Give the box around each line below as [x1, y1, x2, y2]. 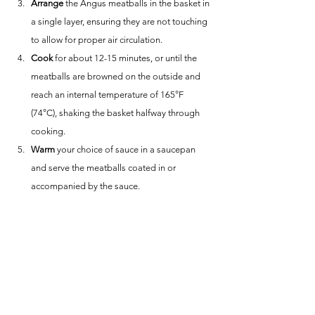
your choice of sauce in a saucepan [55, 144, 198, 155]
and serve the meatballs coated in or [31, 162, 178, 173]
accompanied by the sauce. [31, 181, 140, 191]
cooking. [31, 126, 65, 136]
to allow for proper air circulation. [31, 34, 162, 45]
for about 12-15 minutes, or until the [53, 53, 199, 63]
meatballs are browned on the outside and [31, 71, 202, 82]
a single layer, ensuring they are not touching [31, 16, 210, 27]
